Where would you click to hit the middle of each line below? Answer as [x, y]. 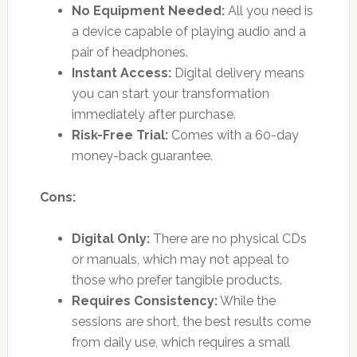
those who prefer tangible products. [177, 280]
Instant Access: [121, 73]
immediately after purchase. [153, 114]
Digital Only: [110, 238]
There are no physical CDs [228, 238]
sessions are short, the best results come [191, 321]
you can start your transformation [170, 93]
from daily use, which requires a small [180, 342]
